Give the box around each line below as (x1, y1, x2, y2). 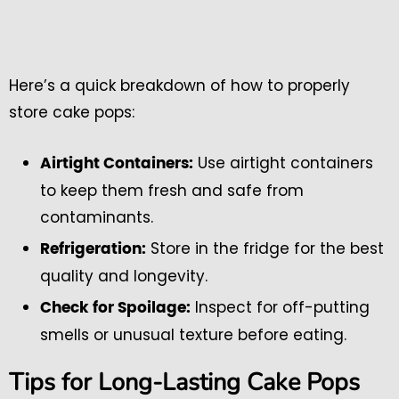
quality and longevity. (40, 265, 208, 287)
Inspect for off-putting (191, 296, 370, 318)
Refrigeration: (40, 240, 146, 256)
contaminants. (40, 206, 153, 228)
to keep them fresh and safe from (40, 179, 304, 201)
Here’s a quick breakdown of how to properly (9, 74, 350, 96)
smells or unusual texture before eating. (40, 323, 346, 346)
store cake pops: (9, 101, 134, 123)
